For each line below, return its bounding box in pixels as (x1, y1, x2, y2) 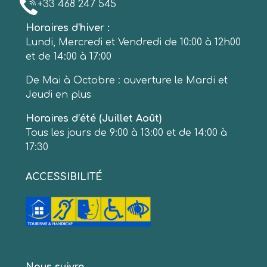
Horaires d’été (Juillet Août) (26, 113, 162, 124)
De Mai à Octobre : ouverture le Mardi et (26, 75, 228, 86)
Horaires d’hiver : (26, 23, 113, 33)
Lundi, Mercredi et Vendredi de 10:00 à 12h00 (26, 37, 241, 48)
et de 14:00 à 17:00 (26, 51, 111, 62)
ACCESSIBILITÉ (26, 172, 103, 182)
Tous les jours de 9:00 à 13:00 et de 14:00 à (26, 128, 227, 138)
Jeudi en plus (26, 89, 91, 100)
